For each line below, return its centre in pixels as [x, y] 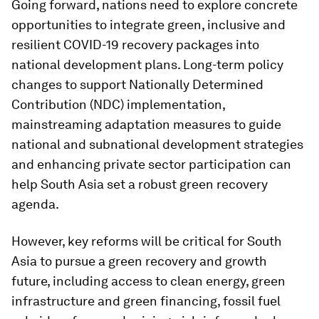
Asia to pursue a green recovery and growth [139, 261]
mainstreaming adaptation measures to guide [146, 124]
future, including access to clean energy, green [148, 281]
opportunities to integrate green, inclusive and [148, 25]
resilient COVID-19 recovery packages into [135, 45]
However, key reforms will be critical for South [147, 241]
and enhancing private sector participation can [151, 164]
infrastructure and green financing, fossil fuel [146, 301]
